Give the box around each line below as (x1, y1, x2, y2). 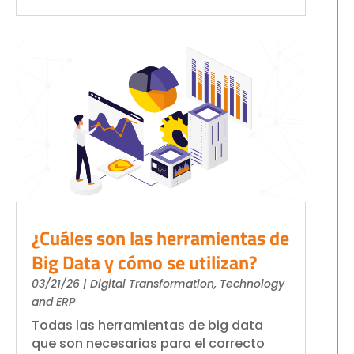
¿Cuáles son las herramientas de (32, 224, 289, 253)
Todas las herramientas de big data (32, 316, 263, 335)
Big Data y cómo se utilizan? (32, 248, 257, 277)
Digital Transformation (90, 276, 214, 292)
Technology (220, 276, 284, 292)
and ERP (32, 294, 75, 311)
